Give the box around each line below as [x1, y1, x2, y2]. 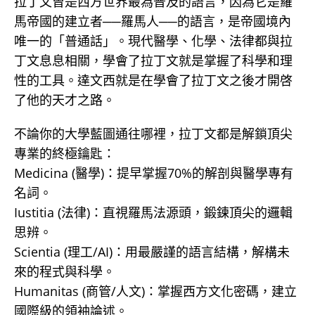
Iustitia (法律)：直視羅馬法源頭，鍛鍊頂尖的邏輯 [14, 204, 292, 221]
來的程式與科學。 [14, 263, 115, 280]
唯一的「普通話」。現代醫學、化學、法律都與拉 [14, 32, 292, 49]
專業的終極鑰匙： [14, 145, 115, 162]
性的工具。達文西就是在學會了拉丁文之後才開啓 [14, 72, 292, 89]
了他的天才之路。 [14, 91, 115, 108]
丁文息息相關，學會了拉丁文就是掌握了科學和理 [14, 52, 292, 69]
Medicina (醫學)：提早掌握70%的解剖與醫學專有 [14, 165, 293, 181]
